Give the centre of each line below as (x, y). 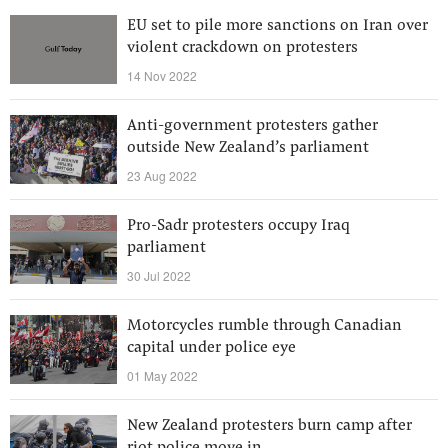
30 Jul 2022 (159, 275)
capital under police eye (211, 348)
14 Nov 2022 (162, 75)
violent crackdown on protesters (242, 48)
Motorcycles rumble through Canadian (264, 326)
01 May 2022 (162, 375)
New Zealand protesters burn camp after (269, 426)
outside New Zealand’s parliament (248, 148)
